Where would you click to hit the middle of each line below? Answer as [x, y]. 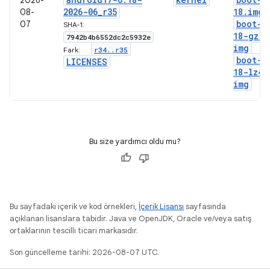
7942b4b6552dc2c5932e [108, 37]
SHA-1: [74, 25]
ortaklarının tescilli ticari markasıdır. [74, 231]
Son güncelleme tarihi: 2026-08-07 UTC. [84, 252]
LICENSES [87, 62]
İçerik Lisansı [161, 206]
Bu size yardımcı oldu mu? [135, 141]
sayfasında [205, 206]
